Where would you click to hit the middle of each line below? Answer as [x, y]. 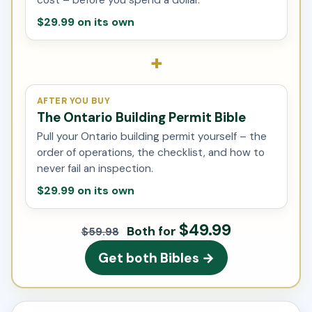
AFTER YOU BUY [73, 101]
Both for [151, 231]
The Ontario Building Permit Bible [141, 117]
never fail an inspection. [95, 168]
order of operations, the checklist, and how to [150, 152]
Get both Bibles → [156, 258]
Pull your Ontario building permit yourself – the [151, 136]
